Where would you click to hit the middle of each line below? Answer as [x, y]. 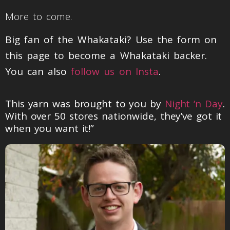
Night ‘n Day [194, 103]
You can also [38, 72]
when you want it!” [52, 128]
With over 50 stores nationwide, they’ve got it [114, 116]
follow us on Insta [115, 72]
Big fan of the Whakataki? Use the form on [111, 40]
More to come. [41, 16]
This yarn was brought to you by [85, 103]
